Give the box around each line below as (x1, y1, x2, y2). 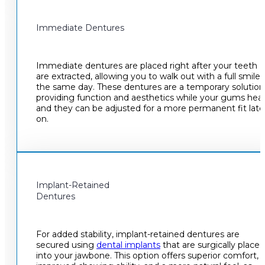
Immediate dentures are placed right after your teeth (36, 60, 257, 71)
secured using (36, 239, 96, 250)
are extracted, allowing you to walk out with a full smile (36, 70, 260, 82)
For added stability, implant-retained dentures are (36, 228, 240, 240)
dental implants (96, 239, 160, 250)
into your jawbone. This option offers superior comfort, (36, 250, 258, 261)
